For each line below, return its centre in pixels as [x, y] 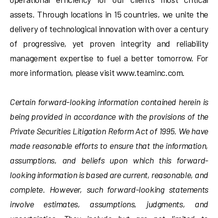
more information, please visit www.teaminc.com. [98, 73]
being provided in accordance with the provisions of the [109, 116]
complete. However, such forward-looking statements [109, 189]
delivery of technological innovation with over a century [109, 29]
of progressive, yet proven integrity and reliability [109, 43]
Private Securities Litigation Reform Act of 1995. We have [109, 131]
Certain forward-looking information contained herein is [109, 102]
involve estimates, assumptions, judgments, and [109, 204]
